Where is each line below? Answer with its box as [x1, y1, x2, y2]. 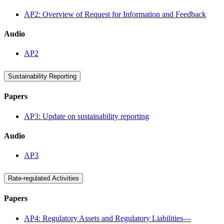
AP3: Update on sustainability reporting [24, 111, 149, 120]
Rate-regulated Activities [8, 174, 79, 182]
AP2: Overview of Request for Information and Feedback [24, 9, 206, 18]
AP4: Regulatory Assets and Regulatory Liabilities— [24, 213, 191, 222]
